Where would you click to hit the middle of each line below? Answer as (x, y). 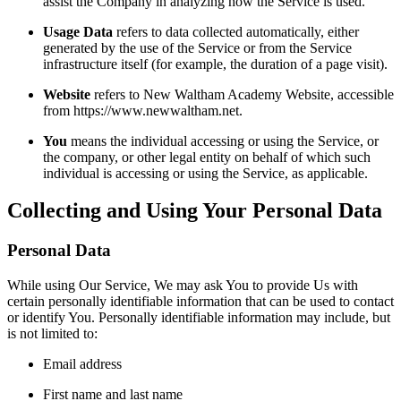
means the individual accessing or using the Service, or (223, 141)
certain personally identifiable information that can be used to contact (200, 302)
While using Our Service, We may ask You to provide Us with (183, 286)
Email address (82, 364)
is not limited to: (52, 334)
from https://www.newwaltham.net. (143, 110)
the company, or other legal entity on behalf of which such (207, 157)
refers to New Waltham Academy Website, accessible (242, 94)
